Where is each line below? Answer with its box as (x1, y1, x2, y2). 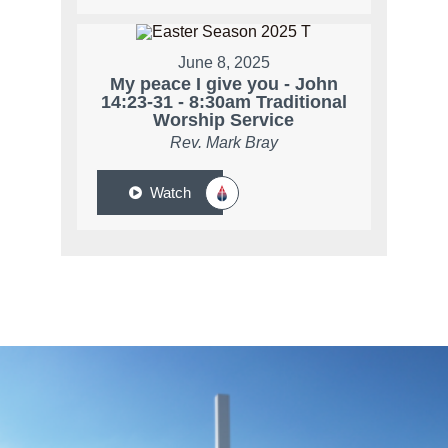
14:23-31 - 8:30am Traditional (100, 92, 347, 113)
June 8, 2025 (177, 54, 270, 72)
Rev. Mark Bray (169, 134, 278, 152)
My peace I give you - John (109, 74, 338, 95)
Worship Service (153, 110, 295, 131)
